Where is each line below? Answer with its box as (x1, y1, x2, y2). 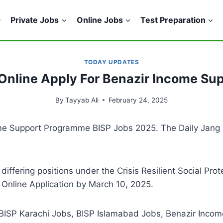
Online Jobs (76, 14, 123, 25)
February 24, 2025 (109, 96, 168, 104)
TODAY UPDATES (84, 58, 139, 66)
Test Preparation (140, 14, 206, 25)
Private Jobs (10, 14, 59, 25)
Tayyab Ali (65, 96, 99, 104)
